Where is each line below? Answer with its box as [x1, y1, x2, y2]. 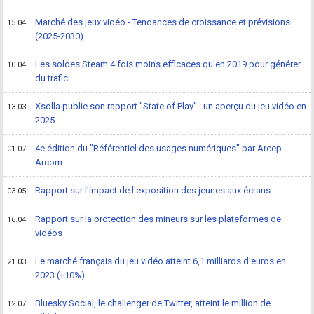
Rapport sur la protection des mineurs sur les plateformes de [35, 214, 282, 225]
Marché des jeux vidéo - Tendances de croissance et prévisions [35, 17, 291, 28]
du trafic [35, 73, 69, 84]
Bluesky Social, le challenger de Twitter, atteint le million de [35, 298, 271, 309]
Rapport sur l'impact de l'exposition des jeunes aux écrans [35, 185, 271, 196]
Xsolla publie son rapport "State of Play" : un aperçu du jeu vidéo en [35, 101, 307, 112]
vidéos [35, 228, 63, 239]
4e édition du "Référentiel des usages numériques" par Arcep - [35, 143, 287, 154]
